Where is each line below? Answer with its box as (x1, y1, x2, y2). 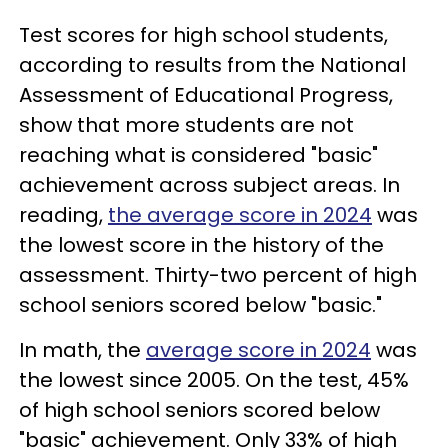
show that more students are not (19, 111, 354, 139)
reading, (19, 201, 108, 229)
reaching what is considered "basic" (19, 141, 378, 169)
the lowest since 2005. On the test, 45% (19, 366, 409, 394)
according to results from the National (19, 51, 406, 79)
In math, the (19, 336, 146, 364)
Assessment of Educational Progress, (19, 81, 393, 109)
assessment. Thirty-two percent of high (19, 261, 417, 289)
